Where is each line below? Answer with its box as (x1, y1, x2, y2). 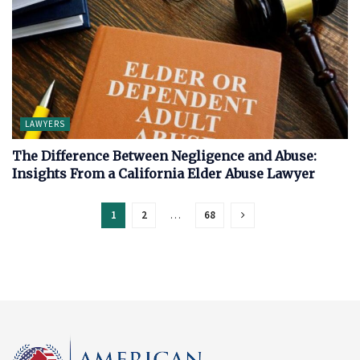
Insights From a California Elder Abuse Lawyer (12, 166, 315, 182)
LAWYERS (25, 118, 65, 129)
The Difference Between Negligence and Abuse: (12, 148, 317, 164)
